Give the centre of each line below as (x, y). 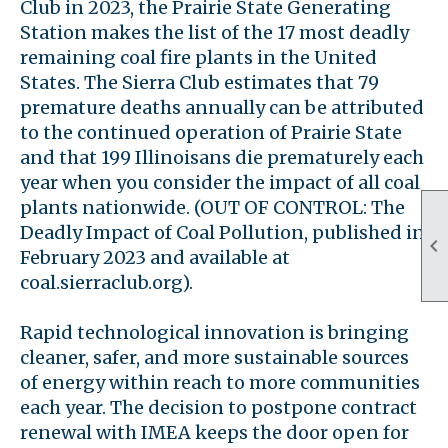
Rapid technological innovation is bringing (214, 333)
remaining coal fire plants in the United (198, 58)
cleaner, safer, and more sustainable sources (214, 358)
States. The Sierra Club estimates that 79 (199, 83)
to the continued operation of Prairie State (211, 133)
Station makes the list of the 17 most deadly (214, 33)
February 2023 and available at (155, 258)
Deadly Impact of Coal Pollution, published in (222, 233)
